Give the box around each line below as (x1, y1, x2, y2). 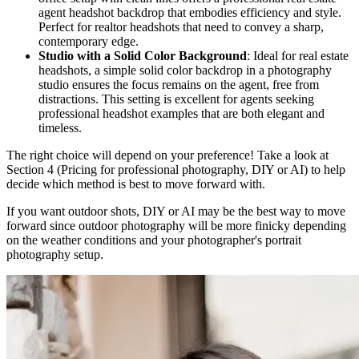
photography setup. (6, 248, 103, 262)
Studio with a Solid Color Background (38, 49, 247, 63)
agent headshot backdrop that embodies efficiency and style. (38, 6, 341, 20)
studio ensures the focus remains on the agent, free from (38, 78, 319, 92)
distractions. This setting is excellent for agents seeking (38, 92, 314, 107)
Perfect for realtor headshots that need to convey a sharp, (38, 20, 324, 34)
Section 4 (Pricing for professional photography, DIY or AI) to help (6, 163, 345, 177)
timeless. (38, 121, 82, 135)
